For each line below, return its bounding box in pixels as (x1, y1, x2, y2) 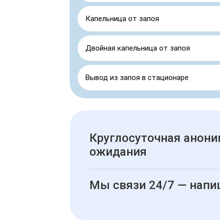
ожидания (89, 144, 147, 159)
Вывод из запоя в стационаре (85, 73, 189, 82)
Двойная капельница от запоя (85, 43, 190, 53)
